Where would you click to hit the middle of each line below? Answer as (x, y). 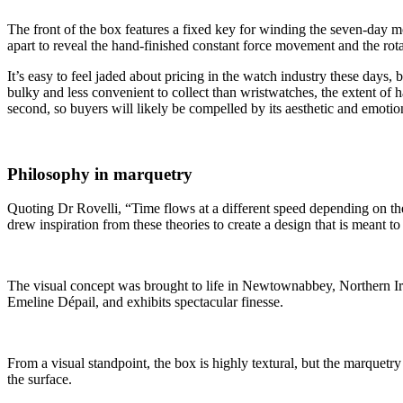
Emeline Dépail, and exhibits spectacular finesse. (145, 302)
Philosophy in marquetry (100, 174)
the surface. (40, 380)
